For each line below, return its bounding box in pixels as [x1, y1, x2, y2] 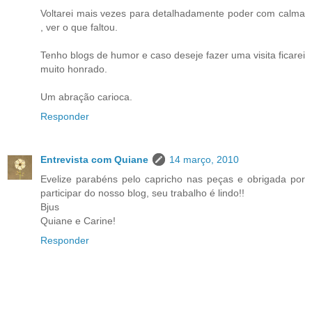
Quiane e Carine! [40, 214, 116, 226]
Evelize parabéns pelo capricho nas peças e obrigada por [40, 173, 305, 185]
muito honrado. [40, 63, 107, 75]
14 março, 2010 [169, 153, 239, 165]
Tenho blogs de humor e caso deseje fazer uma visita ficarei [40, 49, 305, 61]
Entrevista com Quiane [40, 153, 148, 165]
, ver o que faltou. [40, 21, 118, 33]
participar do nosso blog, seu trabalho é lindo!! [40, 187, 244, 198]
